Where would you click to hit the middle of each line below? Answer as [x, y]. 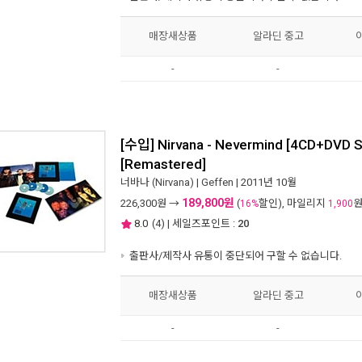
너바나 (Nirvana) [157, 182]
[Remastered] [163, 162]
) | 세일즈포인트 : [198, 223]
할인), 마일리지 [293, 203]
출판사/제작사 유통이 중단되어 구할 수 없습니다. [234, 255]
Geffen [217, 182]
